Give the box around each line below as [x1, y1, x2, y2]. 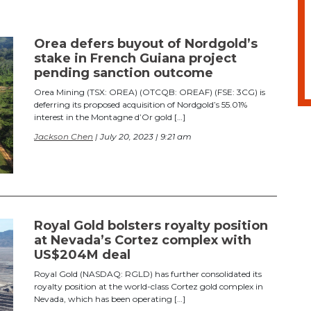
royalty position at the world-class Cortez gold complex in [34, 280, 263, 292]
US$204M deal [34, 246, 131, 262]
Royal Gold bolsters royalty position [34, 217, 268, 233]
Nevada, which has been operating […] [34, 293, 185, 304]
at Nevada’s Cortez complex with [34, 232, 251, 248]
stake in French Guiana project [34, 50, 237, 66]
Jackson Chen [34, 131, 93, 142]
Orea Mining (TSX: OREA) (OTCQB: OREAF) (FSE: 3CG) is [34, 86, 265, 97]
